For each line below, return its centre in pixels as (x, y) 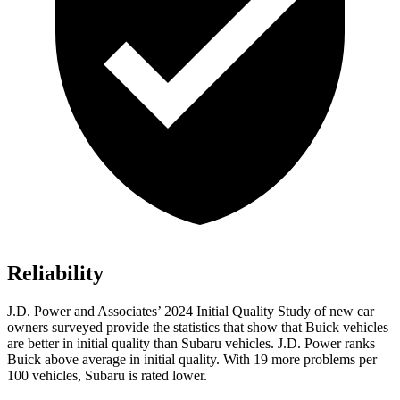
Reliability (55, 274)
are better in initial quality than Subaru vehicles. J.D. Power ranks (191, 344)
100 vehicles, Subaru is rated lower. (107, 376)
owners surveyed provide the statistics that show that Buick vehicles (198, 328)
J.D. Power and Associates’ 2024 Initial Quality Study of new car (191, 312)
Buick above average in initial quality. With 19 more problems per (192, 360)
